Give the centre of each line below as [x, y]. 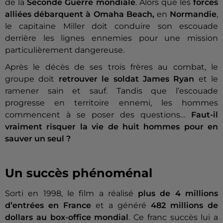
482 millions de [184, 206]
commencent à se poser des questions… [98, 115]
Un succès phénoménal [79, 173]
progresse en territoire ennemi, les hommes [111, 103]
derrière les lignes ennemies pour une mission [111, 38]
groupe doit [32, 79]
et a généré [121, 206]
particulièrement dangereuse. [65, 50]
